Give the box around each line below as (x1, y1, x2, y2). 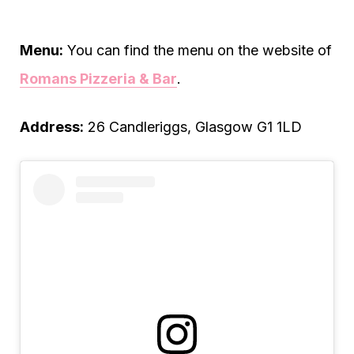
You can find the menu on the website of (63, 42, 332, 58)
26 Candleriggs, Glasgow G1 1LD (84, 119, 302, 135)
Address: (20, 119, 84, 135)
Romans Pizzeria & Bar (20, 70, 177, 87)
